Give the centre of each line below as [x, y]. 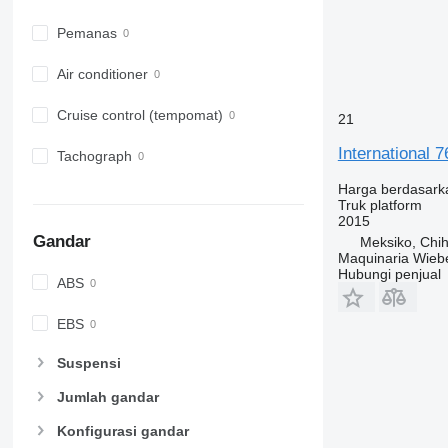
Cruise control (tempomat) [139, 115]
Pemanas [86, 33]
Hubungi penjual [389, 273]
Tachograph [94, 156]
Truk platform [379, 204]
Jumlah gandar [107, 397]
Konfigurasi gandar [122, 431]
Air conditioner [102, 74]
